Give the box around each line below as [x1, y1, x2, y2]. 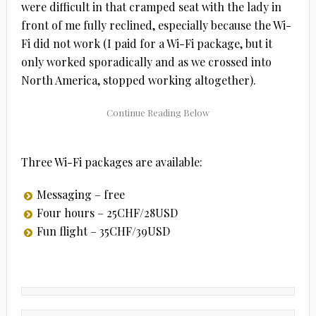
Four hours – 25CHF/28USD [36, 205, 178, 220]
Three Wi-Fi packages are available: [20, 154, 202, 169]
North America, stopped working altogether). [20, 72, 256, 87]
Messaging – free [36, 186, 125, 202]
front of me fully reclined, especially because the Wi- [20, 17, 291, 32]
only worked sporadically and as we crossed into [20, 54, 272, 69]
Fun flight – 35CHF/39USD [36, 223, 170, 238]
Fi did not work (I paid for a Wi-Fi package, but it [20, 35, 272, 51]
